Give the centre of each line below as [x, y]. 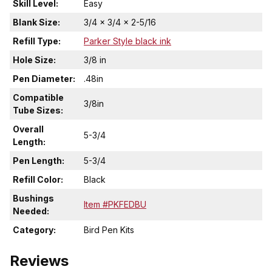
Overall [28, 129]
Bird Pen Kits [109, 230]
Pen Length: [39, 161]
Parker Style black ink [127, 41]
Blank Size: [36, 22]
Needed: [31, 211]
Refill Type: [37, 41]
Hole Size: [34, 60]
